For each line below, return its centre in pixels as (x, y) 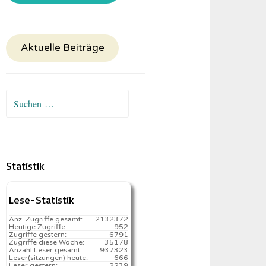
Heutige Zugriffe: (38, 227)
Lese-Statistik (42, 199)
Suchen (20, 98)
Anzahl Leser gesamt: (46, 250)
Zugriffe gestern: (38, 235)
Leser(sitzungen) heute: (49, 258)
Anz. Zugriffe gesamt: (46, 219)
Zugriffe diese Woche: (47, 242)
